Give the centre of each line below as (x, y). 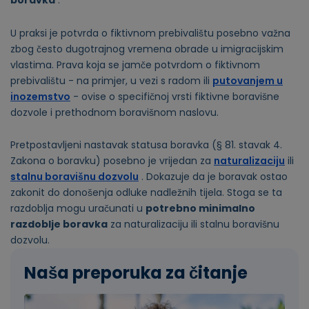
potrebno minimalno (200, 209)
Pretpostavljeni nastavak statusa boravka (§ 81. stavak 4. (146, 145)
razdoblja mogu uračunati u (78, 209)
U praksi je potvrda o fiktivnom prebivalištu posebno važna (150, 33)
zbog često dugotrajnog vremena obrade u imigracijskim (147, 49)
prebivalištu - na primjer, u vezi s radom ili (111, 80)
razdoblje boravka (59, 225)
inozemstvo (40, 96)
